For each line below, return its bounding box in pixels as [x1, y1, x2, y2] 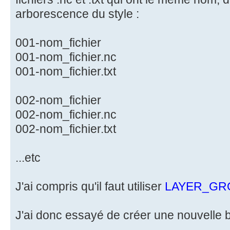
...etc [15, 150, 41, 164]
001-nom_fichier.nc [15, 50, 117, 64]
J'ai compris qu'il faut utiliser [15, 179, 165, 193]
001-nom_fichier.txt [15, 64, 116, 78]
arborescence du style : [15, 7, 139, 21]
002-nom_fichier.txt [15, 122, 116, 136]
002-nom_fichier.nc [15, 107, 117, 121]
